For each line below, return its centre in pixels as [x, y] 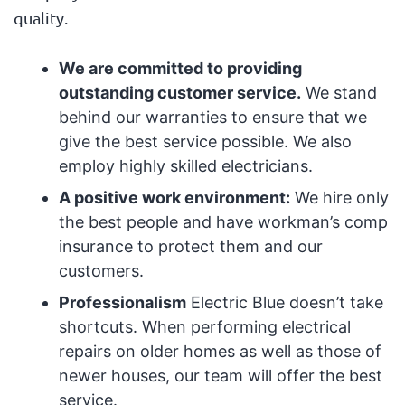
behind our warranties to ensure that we [212, 118]
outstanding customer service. [179, 93]
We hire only [339, 198]
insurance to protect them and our [190, 247]
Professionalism [122, 303]
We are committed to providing [180, 69]
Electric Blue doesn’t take [284, 303]
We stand [339, 93]
